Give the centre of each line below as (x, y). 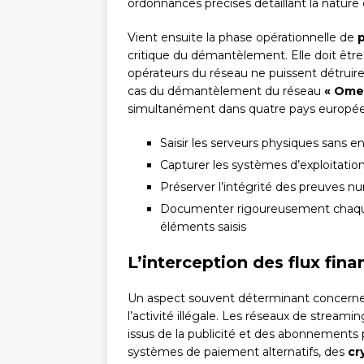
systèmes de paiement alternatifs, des (238, 352)
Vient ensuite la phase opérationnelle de (243, 38)
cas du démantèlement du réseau (226, 91)
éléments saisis (203, 227)
